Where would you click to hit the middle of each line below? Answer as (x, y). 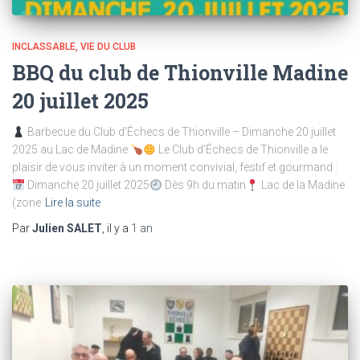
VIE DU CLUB (108, 47)
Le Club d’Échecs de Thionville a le (241, 150)
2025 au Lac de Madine (71, 150)
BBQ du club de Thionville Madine (180, 73)
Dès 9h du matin (204, 185)
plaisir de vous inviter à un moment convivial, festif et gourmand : (175, 168)
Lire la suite (73, 203)
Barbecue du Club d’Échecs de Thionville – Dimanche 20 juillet (180, 132)
